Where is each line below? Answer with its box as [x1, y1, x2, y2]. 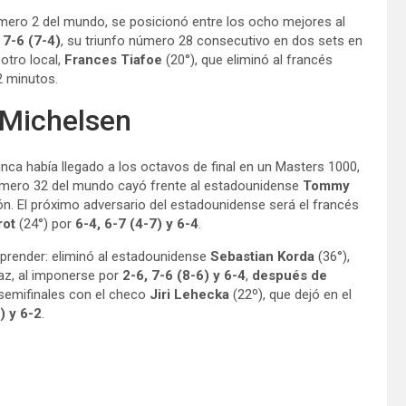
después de [252, 266, 327, 284]
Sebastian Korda [210, 247, 314, 265]
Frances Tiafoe [64, 51, 162, 68]
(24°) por [15, 215, 75, 232]
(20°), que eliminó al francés [162, 51, 333, 68]
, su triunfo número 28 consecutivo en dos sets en [61, 32, 362, 49]
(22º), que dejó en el [229, 285, 352, 303]
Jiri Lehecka [150, 285, 229, 303]
